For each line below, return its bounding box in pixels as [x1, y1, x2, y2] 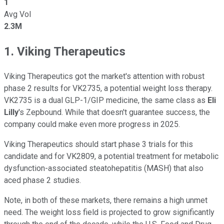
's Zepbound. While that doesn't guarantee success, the [18, 107, 210, 117]
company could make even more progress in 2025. [4, 119, 180, 129]
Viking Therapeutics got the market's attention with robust [4, 71, 204, 81]
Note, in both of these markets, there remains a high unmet [4, 195, 207, 205]
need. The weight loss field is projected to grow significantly [4, 207, 214, 217]
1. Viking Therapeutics [4, 44, 125, 58]
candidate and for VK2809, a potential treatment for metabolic [4, 151, 218, 161]
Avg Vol [4, 9, 31, 19]
